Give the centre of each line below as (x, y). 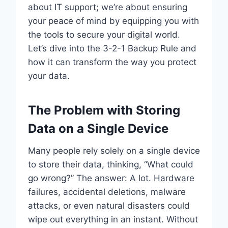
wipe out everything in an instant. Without (113, 219)
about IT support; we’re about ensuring (107, 7)
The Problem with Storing (104, 110)
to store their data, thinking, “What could (110, 164)
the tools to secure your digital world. (104, 34)
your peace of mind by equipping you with (113, 21)
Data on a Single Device (98, 128)
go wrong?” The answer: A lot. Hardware (111, 178)
